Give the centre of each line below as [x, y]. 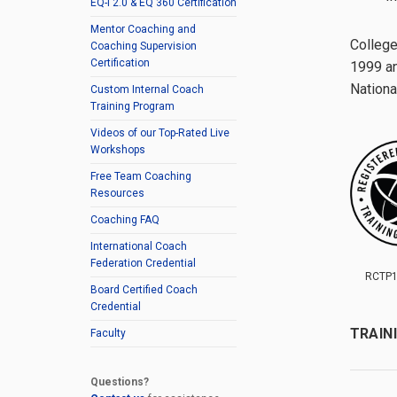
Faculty [108, 333]
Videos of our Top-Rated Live [160, 133]
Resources [117, 193]
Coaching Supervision [144, 46]
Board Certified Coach [144, 290]
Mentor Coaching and [143, 29]
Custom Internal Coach [147, 90]
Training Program [132, 106]
